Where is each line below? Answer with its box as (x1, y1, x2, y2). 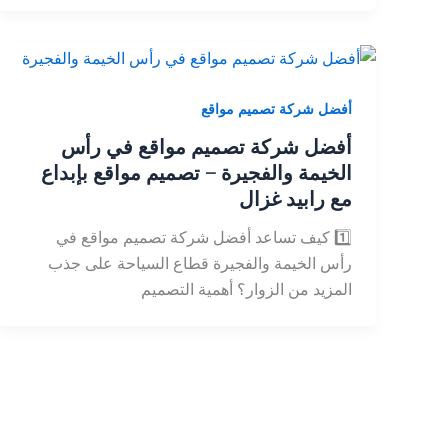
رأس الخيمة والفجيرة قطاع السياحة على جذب (48, 253, 352, 274)
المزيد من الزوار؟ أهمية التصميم (141, 279, 352, 300)
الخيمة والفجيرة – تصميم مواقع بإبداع (41, 160, 352, 186)
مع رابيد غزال (239, 186, 352, 212)
